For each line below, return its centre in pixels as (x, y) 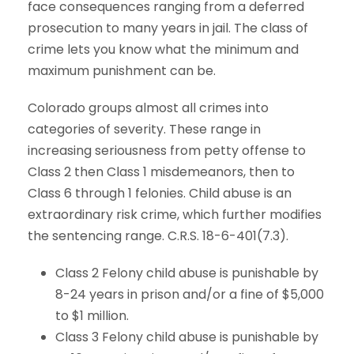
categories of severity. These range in (144, 130)
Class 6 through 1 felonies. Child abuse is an (160, 194)
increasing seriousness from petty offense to (167, 151)
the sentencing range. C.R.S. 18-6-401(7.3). (158, 236)
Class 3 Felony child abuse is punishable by (187, 337)
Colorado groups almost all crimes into (148, 108)
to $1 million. (92, 316)
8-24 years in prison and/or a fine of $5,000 (190, 295)
